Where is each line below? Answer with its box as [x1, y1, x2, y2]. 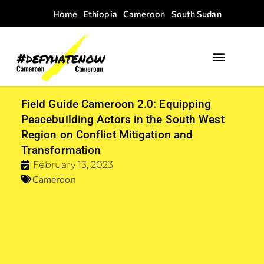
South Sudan [171, 8, 222, 19]
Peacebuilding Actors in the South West [21, 113, 225, 127]
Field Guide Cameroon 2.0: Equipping [21, 97, 212, 111]
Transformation [21, 143, 101, 157]
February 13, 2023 [32, 159, 114, 171]
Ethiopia [82, 8, 117, 19]
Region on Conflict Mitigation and [21, 128, 193, 142]
